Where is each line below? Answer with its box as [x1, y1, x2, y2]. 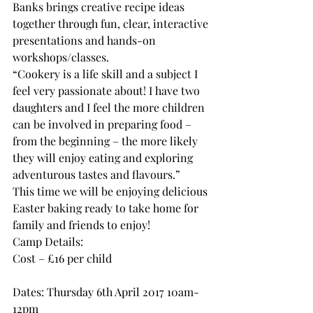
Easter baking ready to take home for [13, 201, 201, 215]
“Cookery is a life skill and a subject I [13, 66, 201, 81]
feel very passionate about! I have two [13, 83, 203, 98]
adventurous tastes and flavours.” [13, 167, 180, 182]
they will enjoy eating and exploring [13, 150, 196, 165]
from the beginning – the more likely [13, 133, 201, 148]
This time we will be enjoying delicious [13, 184, 210, 198]
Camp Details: [13, 234, 83, 249]
